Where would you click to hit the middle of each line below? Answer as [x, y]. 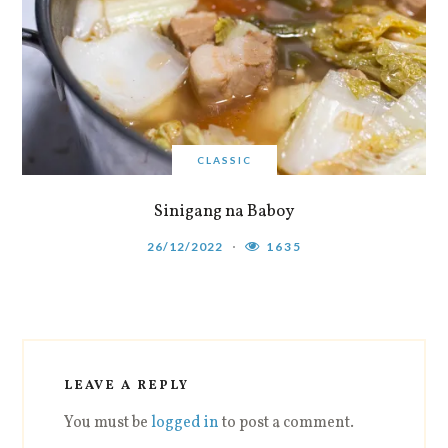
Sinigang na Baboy [224, 212]
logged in [185, 423]
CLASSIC [224, 160]
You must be [108, 423]
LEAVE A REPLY [127, 386]
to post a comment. [287, 423]
